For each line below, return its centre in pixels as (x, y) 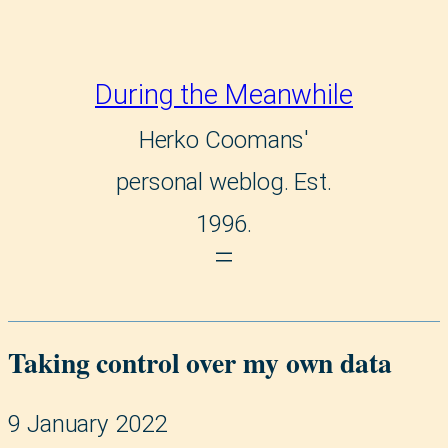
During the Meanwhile (224, 95)
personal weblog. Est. (224, 182)
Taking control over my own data (200, 362)
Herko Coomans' (224, 140)
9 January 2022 (87, 424)
